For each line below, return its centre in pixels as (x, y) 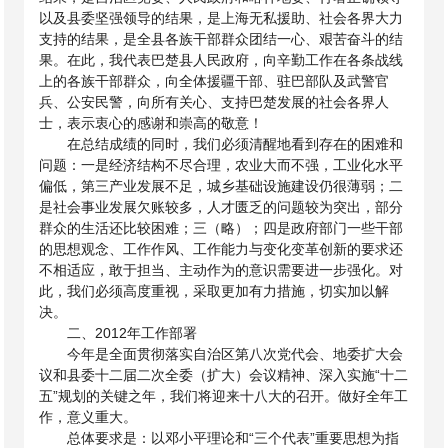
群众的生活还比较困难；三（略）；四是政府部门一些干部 (221, 228)
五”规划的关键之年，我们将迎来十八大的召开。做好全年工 (224, 396)
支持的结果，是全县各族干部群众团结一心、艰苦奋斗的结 (221, 39)
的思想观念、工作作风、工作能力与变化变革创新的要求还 (221, 249)
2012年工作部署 (146, 333)
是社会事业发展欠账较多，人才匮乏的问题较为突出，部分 (221, 207)
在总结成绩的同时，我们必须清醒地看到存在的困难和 (235, 144)
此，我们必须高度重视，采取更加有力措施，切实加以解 (214, 291)
